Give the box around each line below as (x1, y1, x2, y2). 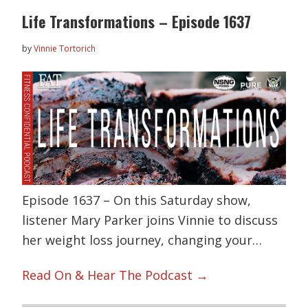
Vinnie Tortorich (34, 43, 96, 55)
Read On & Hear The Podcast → (22, 267, 209, 284)
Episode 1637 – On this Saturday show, (22, 191, 252, 208)
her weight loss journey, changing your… (22, 231, 263, 248)
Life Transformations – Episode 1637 (22, 10, 252, 33)
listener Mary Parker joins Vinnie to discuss (22, 211, 278, 228)
